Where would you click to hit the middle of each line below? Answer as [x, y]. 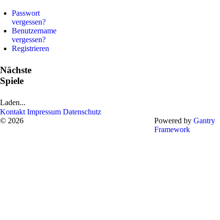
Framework [172, 129]
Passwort [26, 13]
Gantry [204, 120]
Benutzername [34, 30]
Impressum [44, 111]
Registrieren [30, 48]
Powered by [174, 120]
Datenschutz [82, 111]
